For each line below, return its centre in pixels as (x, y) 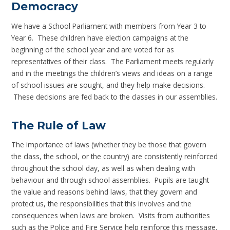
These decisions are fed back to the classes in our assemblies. (114, 97)
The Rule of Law (59, 125)
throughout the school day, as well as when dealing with (103, 168)
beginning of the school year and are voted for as (93, 49)
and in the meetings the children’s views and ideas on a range (112, 73)
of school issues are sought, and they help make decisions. (108, 85)
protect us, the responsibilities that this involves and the (102, 204)
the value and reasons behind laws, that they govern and (104, 192)
